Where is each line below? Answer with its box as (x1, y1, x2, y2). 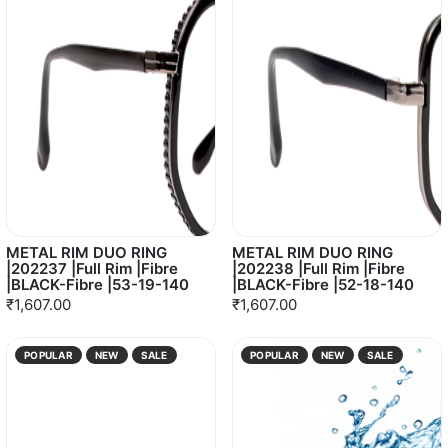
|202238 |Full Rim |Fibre (232, 259, 405, 278)
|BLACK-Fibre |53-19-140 (6, 275, 189, 294)
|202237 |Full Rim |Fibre (6, 259, 178, 278)
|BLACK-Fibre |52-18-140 (232, 275, 414, 294)
